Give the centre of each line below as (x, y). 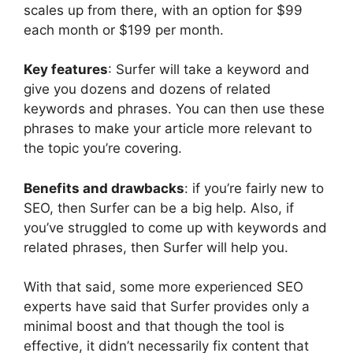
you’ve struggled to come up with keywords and (175, 227)
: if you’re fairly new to (254, 188)
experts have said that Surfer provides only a (167, 307)
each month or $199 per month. (126, 30)
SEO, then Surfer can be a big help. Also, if (159, 208)
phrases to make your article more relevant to (168, 129)
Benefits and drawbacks (104, 188)
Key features (66, 70)
